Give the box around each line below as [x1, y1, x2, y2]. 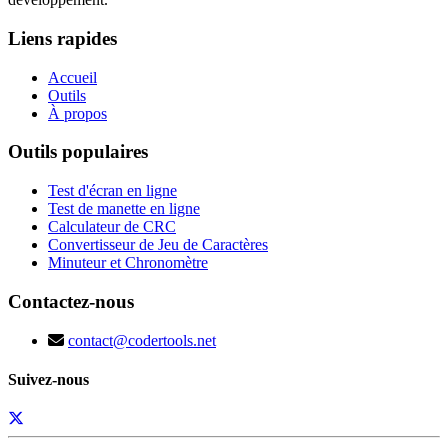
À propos [48, 104, 107, 122]
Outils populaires [8, 141, 148, 163]
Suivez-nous [8, 370, 89, 388]
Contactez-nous [8, 290, 134, 312]
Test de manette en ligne [48, 200, 200, 218]
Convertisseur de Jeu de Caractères [48, 236, 268, 254]
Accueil [48, 68, 97, 86]
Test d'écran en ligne [48, 182, 177, 200]
